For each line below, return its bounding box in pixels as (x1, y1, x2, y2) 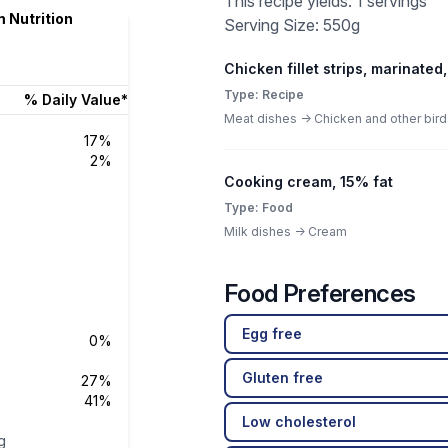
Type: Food (224, 200, 293, 215)
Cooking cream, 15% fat (224, 173, 393, 190)
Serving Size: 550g (224, 15, 360, 35)
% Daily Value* (24, 91, 128, 108)
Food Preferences (224, 279, 416, 308)
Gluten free (242, 369, 323, 386)
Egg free (242, 325, 302, 342)
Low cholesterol (242, 413, 356, 430)
